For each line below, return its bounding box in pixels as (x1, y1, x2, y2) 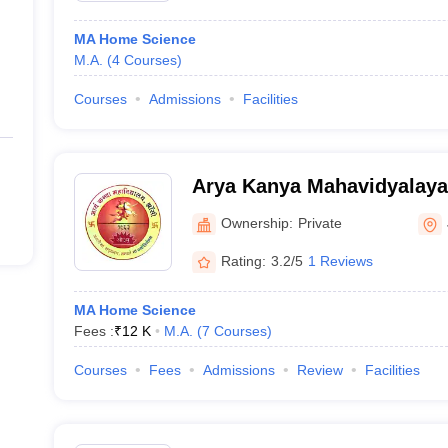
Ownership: (220, 214, 293, 231)
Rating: (220, 252, 266, 269)
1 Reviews (307, 252, 373, 269)
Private (297, 214, 342, 231)
